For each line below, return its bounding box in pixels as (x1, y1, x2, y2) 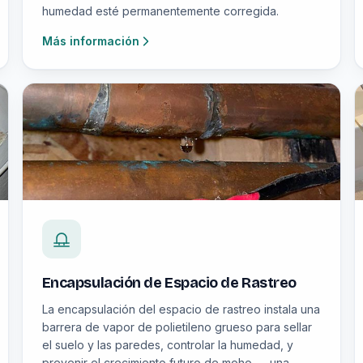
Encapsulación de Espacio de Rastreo (41, 274, 297, 292)
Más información (41, 34, 139, 48)
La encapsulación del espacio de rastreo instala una (41, 302, 320, 316)
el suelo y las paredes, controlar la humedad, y (41, 338, 293, 352)
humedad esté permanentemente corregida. (41, 4, 279, 18)
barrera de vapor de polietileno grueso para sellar (41, 320, 312, 334)
